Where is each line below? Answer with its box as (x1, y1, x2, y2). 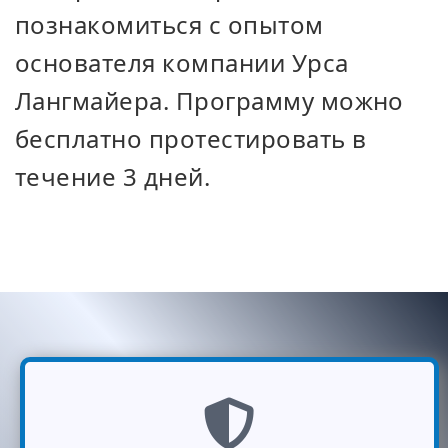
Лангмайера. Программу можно (15, 84, 404, 117)
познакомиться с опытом (15, 8, 324, 41)
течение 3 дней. (15, 160, 211, 193)
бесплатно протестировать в (15, 122, 367, 155)
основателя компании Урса (15, 46, 349, 79)
